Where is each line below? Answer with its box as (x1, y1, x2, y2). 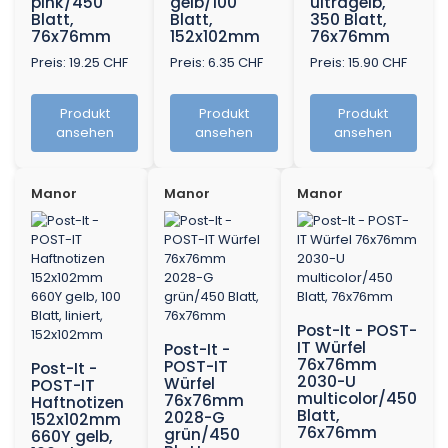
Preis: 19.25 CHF (31, 53, 128, 73)
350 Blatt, (309, 9, 387, 31)
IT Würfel (297, 337, 366, 359)
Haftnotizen (31, 392, 124, 414)
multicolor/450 (297, 388, 417, 410)
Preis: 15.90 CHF (309, 53, 407, 73)
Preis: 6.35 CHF (170, 53, 264, 73)
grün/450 (164, 424, 240, 446)
